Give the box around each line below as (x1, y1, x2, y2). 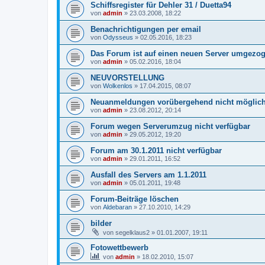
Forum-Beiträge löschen (91, 194, 179, 203)
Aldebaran (103, 203, 132, 211)
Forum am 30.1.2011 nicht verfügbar (91, 146, 222, 155)
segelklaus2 (115, 228, 150, 236)
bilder (91, 218, 112, 228)
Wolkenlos (103, 82, 132, 89)
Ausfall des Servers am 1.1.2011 (91, 170, 206, 179)
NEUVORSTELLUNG (91, 73, 164, 82)
